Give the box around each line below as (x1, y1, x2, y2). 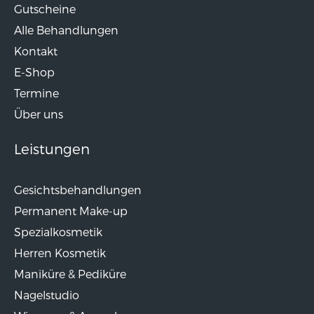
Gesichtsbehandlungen (14, 183, 142, 196)
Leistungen (14, 140, 90, 157)
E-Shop (14, 65, 55, 78)
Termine (14, 86, 59, 100)
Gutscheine (14, 2, 76, 15)
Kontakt (14, 44, 57, 57)
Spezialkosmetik (14, 225, 102, 238)
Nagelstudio (14, 288, 79, 301)
